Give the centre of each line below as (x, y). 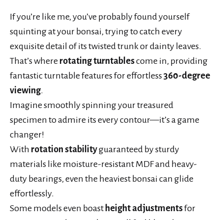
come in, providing (171, 61)
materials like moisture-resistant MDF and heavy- (103, 164)
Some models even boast (57, 208)
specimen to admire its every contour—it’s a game (105, 120)
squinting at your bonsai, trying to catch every (96, 32)
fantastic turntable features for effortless (87, 76)
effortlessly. (32, 194)
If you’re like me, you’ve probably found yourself (100, 17)
